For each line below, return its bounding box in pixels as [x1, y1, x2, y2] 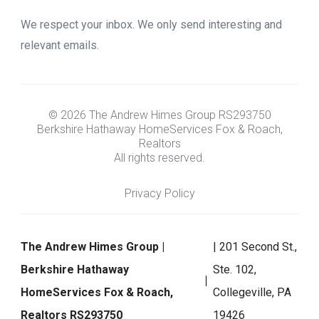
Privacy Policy [124, 186, 195, 200]
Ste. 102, [213, 262, 257, 276]
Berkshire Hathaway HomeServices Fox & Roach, [36, 122, 283, 136]
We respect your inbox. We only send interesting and [21, 17, 282, 31]
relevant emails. [21, 38, 99, 52]
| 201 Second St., [213, 239, 298, 253]
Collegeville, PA [213, 285, 292, 299]
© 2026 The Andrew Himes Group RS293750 [48, 108, 271, 122]
